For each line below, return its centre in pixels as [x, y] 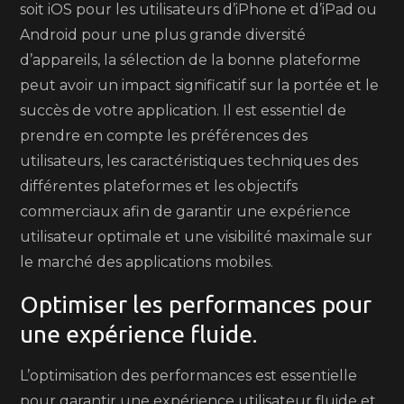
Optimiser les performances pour [196, 304]
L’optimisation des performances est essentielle [189, 376]
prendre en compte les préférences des [164, 136]
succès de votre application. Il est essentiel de [184, 110]
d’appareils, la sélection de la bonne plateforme [191, 60]
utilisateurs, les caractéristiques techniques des [189, 161]
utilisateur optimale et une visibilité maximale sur [197, 237]
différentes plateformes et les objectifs [159, 186]
